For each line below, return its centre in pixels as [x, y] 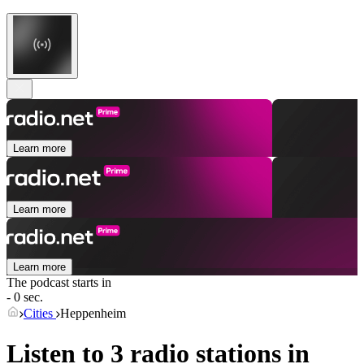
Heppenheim [93, 314]
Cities [40, 314]
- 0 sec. [25, 297]
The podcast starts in [59, 283]
